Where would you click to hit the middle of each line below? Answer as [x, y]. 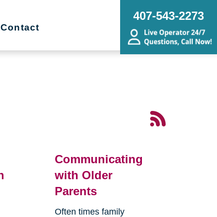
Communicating [99, 159]
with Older [83, 175]
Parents [76, 191]
